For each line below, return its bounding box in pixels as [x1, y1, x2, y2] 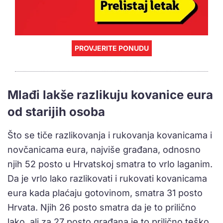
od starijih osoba [7, 104, 105, 119]
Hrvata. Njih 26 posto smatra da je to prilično [7, 202, 196, 213]
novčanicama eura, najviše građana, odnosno [7, 144, 201, 155]
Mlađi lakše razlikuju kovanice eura [7, 87, 213, 102]
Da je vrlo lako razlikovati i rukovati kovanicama [7, 173, 207, 184]
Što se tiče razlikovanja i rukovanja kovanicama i [7, 129, 212, 140]
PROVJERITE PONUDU [74, 43, 149, 52]
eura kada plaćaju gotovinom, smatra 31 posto [7, 187, 203, 198]
